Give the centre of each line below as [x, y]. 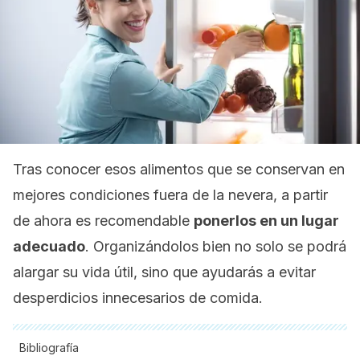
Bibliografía [49, 348]
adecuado [49, 246]
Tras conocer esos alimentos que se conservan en [179, 169]
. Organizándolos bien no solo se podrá [216, 246]
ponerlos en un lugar [266, 221]
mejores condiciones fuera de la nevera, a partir [170, 195]
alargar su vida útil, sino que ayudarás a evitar [164, 272]
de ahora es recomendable [103, 221]
